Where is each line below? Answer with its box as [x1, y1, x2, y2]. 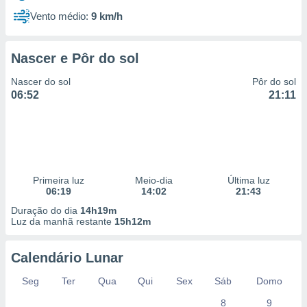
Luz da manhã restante [11, 216, 114, 227]
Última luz [227, 175, 270, 186]
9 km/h [91, 10, 123, 22]
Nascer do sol [11, 76, 71, 87]
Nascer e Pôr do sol [11, 51, 139, 66]
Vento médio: [30, 10, 88, 22]
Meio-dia [134, 175, 173, 186]
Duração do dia [11, 205, 80, 216]
